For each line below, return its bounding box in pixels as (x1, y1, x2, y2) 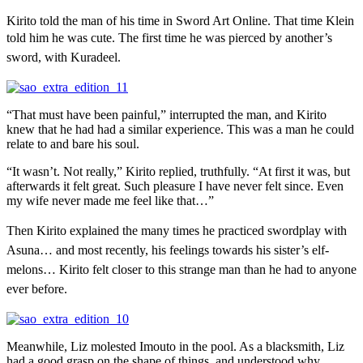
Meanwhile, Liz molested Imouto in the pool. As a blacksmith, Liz (6, 340, 344, 354)
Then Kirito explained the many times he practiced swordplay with (6, 224, 347, 238)
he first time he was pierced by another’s (126, 31, 332, 45)
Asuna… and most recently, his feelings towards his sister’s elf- (6, 243, 329, 258)
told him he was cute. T (6, 31, 126, 45)
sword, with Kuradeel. (6, 50, 121, 65)
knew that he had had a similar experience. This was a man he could (6, 122, 354, 137)
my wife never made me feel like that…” (6, 194, 214, 208)
